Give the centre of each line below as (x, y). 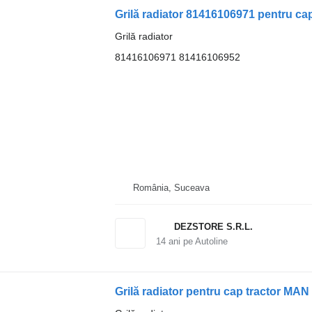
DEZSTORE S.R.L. (213, 227)
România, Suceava (171, 188)
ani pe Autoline (196, 241)
